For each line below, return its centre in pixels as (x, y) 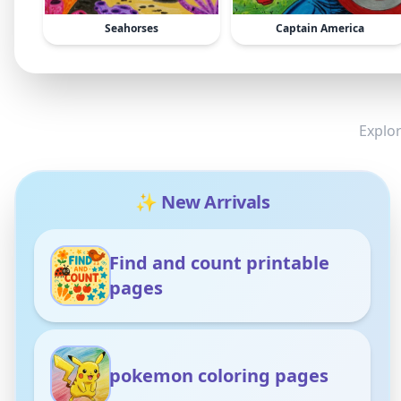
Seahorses (132, 28)
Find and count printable (219, 263)
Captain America (320, 28)
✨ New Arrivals (202, 202)
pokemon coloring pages (219, 375)
